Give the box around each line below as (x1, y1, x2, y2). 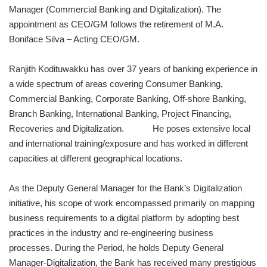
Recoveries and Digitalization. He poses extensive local (9, 123, 250, 133)
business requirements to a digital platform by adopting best (9, 212, 239, 223)
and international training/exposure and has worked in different (9, 138, 248, 148)
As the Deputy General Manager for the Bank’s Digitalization (9, 182, 242, 193)
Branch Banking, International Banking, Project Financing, (9, 108, 231, 119)
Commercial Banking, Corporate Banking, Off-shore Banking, (9, 93, 246, 104)
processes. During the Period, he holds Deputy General (9, 242, 223, 253)
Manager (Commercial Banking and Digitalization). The (9, 4, 221, 14)
